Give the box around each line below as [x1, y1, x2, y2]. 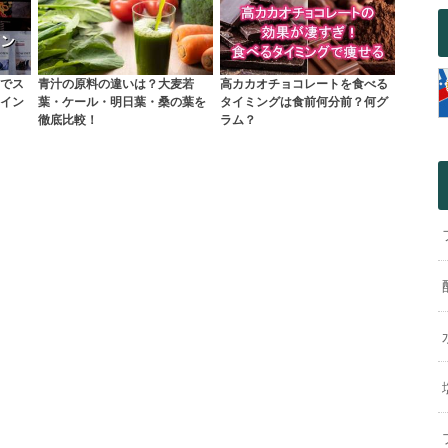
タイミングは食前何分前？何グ [219, 94, 388, 110]
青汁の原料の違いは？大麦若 [37, 76, 194, 92]
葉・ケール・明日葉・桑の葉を [37, 94, 206, 110]
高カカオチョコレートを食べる [219, 76, 388, 92]
